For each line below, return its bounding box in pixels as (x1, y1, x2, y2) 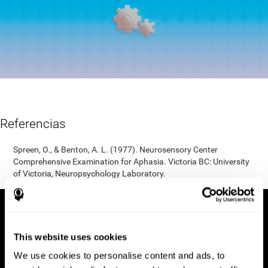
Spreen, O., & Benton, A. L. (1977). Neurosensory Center (13, 145, 218, 155)
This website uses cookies (14, 232, 127, 242)
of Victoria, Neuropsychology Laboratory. (13, 169, 166, 179)
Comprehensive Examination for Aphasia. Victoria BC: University (13, 157, 250, 167)
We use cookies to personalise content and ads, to (14, 250, 225, 261)
